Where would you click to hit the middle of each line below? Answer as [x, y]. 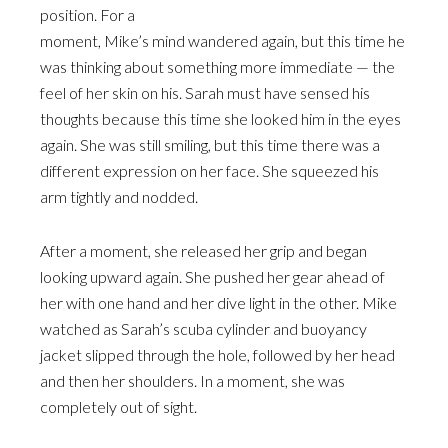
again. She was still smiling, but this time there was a [210, 144]
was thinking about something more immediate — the [217, 66]
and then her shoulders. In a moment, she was [192, 380]
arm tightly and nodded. [119, 196]
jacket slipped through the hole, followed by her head [217, 354]
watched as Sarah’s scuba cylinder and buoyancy [203, 328]
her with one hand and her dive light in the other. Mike [218, 302]
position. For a [87, 14]
